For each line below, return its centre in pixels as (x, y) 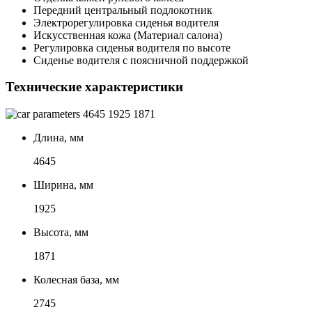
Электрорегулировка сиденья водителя (126, 22)
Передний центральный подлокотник (123, 10)
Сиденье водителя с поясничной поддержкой (141, 60)
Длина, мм (58, 137)
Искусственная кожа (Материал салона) (128, 35)
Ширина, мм (63, 185)
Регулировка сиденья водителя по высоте (132, 47)
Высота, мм (61, 232)
